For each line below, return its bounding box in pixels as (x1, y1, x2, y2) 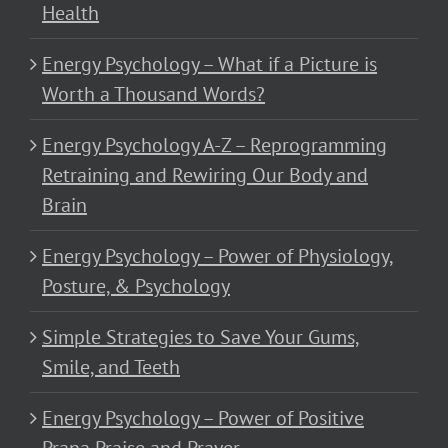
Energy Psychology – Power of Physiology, (42, 242, 394, 269)
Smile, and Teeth (42, 353, 180, 380)
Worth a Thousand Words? (42, 80, 265, 107)
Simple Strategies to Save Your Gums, (42, 323, 360, 350)
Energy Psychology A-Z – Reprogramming (42, 131, 387, 158)
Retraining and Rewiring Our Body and (42, 161, 368, 188)
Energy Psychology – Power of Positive (42, 404, 364, 431)
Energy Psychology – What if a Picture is (42, 50, 377, 77)
